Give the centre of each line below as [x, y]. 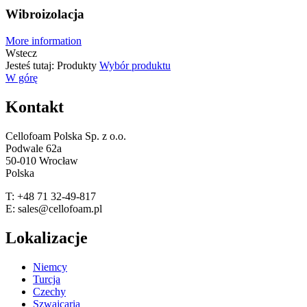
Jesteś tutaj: [31, 66]
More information [44, 41]
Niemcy [50, 267]
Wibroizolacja [45, 14]
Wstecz [21, 53]
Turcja [47, 279]
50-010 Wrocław [42, 160]
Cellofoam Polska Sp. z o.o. [66, 136]
